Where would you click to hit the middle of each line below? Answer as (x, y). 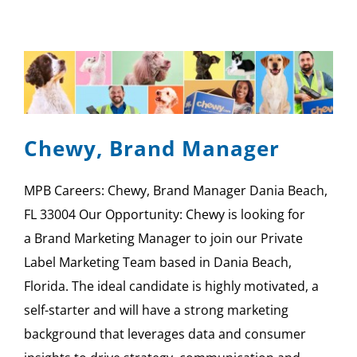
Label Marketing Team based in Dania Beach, (158, 263)
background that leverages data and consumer (165, 334)
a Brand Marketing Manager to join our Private (163, 239)
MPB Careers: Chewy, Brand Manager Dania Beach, (176, 191)
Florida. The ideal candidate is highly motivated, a (171, 286)
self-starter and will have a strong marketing (156, 310)
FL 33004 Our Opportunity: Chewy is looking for (165, 215)
